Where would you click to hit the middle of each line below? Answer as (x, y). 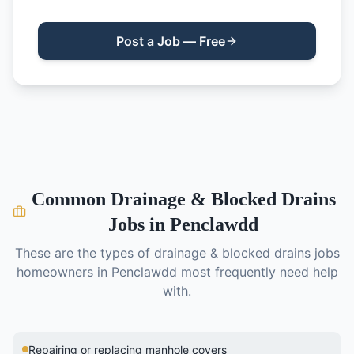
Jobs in (139, 224)
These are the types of (84, 253)
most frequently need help (257, 272)
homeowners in (64, 272)
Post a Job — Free (171, 41)
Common (71, 199)
